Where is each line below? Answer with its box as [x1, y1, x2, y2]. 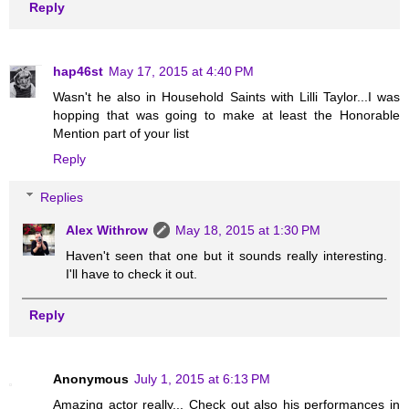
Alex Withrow [66, 222, 149, 237]
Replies [40, 189, 84, 204]
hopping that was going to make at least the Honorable [53, 107, 400, 122]
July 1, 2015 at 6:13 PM [134, 371, 270, 386]
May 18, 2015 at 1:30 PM [175, 222, 321, 237]
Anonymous [53, 371, 129, 386]
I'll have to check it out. [66, 266, 198, 281]
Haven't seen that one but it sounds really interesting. [66, 247, 387, 263]
